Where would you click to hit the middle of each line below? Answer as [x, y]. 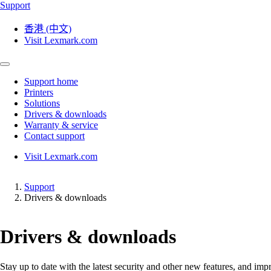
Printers [39, 92]
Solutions [42, 103]
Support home [51, 81]
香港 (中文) [48, 29]
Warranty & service [61, 125]
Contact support [54, 136]
